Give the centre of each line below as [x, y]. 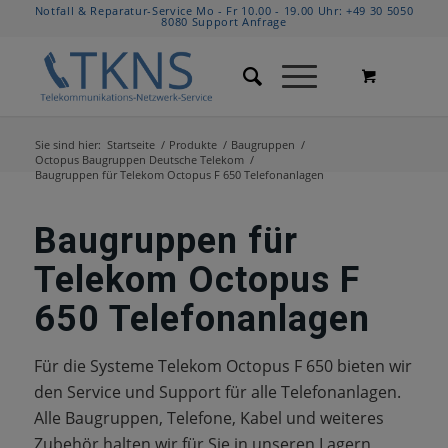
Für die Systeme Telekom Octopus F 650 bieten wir [222, 366]
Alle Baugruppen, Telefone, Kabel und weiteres [208, 418]
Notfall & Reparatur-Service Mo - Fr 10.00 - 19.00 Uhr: [190, 10]
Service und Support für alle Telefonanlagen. [233, 392]
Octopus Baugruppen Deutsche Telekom [139, 159]
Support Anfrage [239, 21]
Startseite [130, 144]
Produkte [192, 144]
